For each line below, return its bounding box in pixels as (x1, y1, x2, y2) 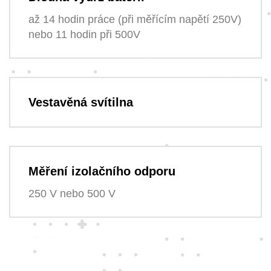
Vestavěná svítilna (28, 95, 133, 109)
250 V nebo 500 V (28, 187, 116, 200)
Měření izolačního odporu (28, 164, 175, 178)
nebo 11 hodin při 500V (28, 28, 140, 41)
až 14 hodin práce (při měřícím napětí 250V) (28, 13, 241, 25)
